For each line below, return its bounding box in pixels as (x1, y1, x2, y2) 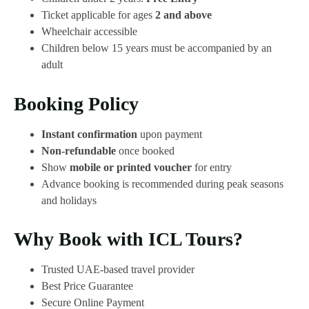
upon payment (137, 128, 202, 140)
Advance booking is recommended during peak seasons (41, 177, 283, 190)
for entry (192, 161, 232, 173)
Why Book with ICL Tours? (14, 228, 243, 250)
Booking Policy (14, 92, 139, 114)
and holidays (41, 194, 97, 206)
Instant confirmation (41, 128, 137, 140)
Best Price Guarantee (41, 280, 133, 292)
